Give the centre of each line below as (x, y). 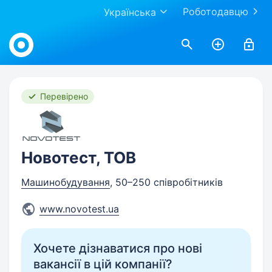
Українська (130, 12)
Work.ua (27, 32)
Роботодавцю (216, 12)
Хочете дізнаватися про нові (118, 248)
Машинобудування (66, 182)
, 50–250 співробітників (166, 182)
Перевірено (64, 96)
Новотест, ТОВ (79, 158)
